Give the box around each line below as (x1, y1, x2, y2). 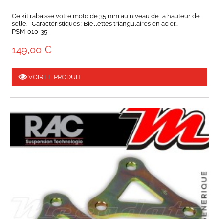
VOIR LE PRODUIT (27, 73, 81, 81)
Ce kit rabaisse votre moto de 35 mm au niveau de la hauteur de (12, 12, 200, 20)
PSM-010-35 (12, 28, 47, 36)
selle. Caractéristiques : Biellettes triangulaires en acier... (12, 20, 178, 28)
